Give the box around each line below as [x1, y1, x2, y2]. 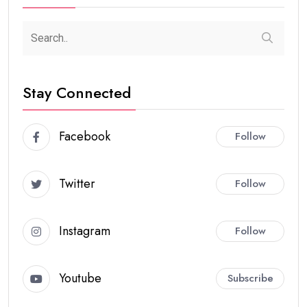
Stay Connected [23, 81, 131, 103]
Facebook [59, 127, 110, 146]
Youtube [59, 269, 101, 288]
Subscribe [227, 271, 273, 286]
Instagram [59, 222, 110, 241]
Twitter [59, 175, 95, 193]
